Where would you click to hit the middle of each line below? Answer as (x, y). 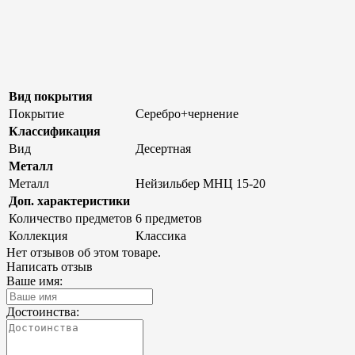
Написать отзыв (50, 266)
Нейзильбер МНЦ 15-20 (200, 183)
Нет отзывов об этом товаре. (84, 252)
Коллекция (38, 235)
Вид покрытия (51, 96)
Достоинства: (43, 311)
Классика (161, 235)
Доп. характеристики (69, 200)
